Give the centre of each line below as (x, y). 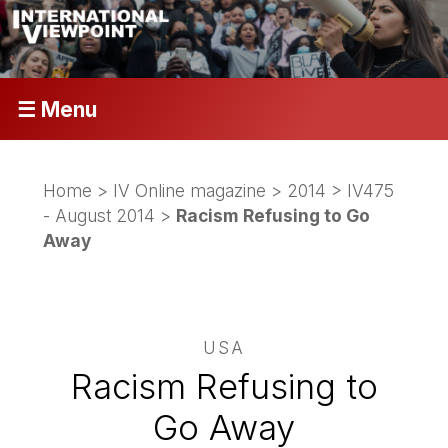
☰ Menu (56, 109)
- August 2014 (99, 215)
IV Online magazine (190, 190)
